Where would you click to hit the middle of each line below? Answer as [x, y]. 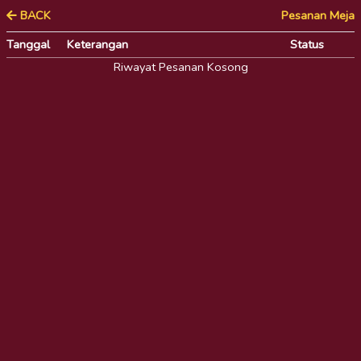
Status [307, 44]
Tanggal [28, 44]
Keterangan [98, 44]
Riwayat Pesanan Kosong [180, 67]
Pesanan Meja [318, 15]
